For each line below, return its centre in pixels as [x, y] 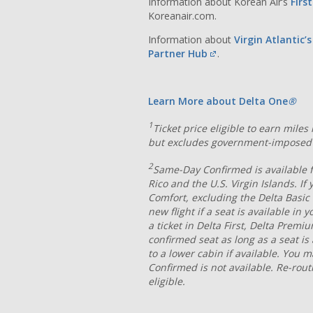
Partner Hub [178, 54]
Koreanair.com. [182, 16]
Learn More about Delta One [218, 101]
